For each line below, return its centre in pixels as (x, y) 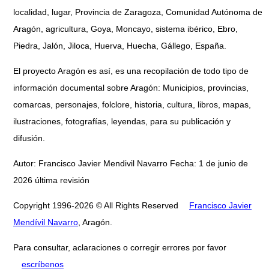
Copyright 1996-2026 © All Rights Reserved (97, 206)
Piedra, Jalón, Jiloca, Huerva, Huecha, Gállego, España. (120, 46)
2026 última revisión (51, 180)
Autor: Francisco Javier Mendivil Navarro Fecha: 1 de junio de (131, 164)
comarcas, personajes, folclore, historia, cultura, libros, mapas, (132, 105)
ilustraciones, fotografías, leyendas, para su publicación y (122, 122)
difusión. (29, 138)
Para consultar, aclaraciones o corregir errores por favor (120, 248)
